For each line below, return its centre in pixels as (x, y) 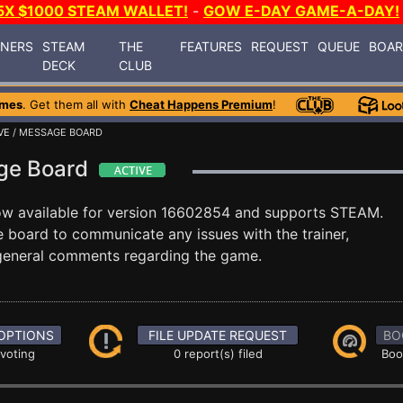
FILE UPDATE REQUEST (218, 335)
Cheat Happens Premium (201, 104)
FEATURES (211, 46)
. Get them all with (76, 104)
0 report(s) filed (218, 354)
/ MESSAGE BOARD (56, 132)
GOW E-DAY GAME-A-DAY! (301, 11)
